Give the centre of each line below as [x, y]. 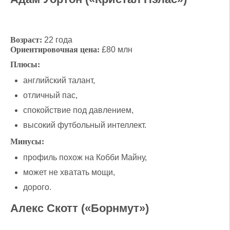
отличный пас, [50, 95]
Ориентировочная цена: [55, 49]
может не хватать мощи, [69, 172]
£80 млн [116, 49]
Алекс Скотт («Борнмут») [80, 208]
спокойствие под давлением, [78, 110]
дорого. [37, 187]
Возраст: [26, 40]
